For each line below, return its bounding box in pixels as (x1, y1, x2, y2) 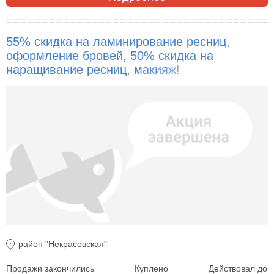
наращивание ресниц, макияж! (6, 62, 180, 76)
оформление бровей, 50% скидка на (6, 48, 213, 62)
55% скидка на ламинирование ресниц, (6, 34, 230, 48)
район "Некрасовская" (18, 239, 107, 250)
